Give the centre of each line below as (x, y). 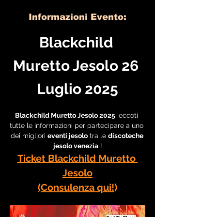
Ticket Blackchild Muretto (77, 158)
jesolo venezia (76, 146)
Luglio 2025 (77, 89)
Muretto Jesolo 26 (77, 66)
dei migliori (29, 136)
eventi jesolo (67, 136)
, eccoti (128, 115)
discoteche (126, 136)
